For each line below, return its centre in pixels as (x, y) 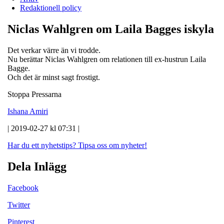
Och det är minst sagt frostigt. (54, 77)
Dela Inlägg (37, 166)
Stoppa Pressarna (34, 94)
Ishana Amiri (28, 111)
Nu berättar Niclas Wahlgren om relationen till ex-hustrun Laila (107, 59)
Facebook (23, 187)
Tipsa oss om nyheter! (112, 145)
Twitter (19, 204)
